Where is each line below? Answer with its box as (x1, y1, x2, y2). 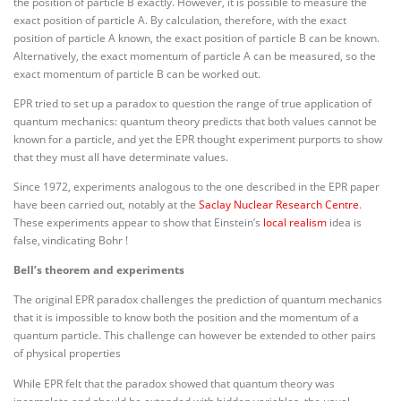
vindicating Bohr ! (42, 233, 128, 249)
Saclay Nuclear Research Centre (199, 197, 359, 213)
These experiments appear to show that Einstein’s (13, 215, 263, 231)
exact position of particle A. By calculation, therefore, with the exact (13, 12, 346, 28)
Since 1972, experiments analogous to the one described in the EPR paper (13, 179, 380, 195)
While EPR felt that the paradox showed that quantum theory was (13, 375, 335, 391)
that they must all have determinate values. (13, 149, 228, 166)
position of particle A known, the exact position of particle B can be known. (13, 30, 380, 46)
